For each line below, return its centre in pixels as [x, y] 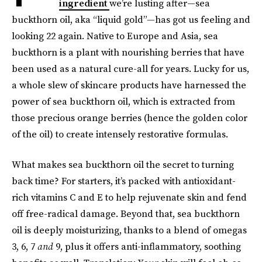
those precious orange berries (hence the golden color [130, 118]
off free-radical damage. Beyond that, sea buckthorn [126, 213]
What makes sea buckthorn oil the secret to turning [123, 164]
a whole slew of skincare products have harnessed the [129, 85]
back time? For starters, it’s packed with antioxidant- [124, 181]
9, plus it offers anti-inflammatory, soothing [148, 246]
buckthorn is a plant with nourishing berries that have [128, 52]
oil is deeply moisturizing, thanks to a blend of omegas [129, 230]
